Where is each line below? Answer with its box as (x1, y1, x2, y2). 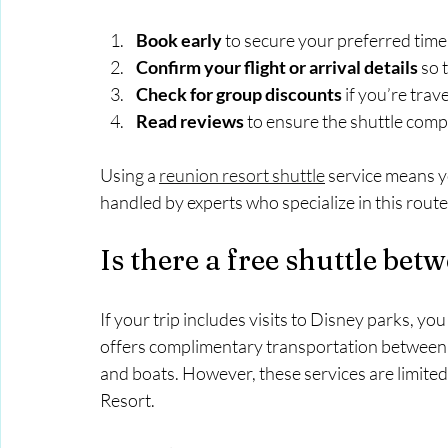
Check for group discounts (136, 83, 342, 106)
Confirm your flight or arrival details (136, 56, 418, 79)
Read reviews (136, 110, 244, 133)
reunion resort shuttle (159, 164, 325, 187)
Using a (100, 164, 159, 187)
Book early (136, 29, 222, 52)
